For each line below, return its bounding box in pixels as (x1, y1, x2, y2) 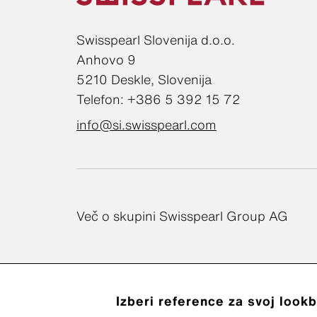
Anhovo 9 (76, 50, 136, 69)
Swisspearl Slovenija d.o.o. (76, 30, 235, 49)
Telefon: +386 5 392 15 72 (76, 90, 241, 108)
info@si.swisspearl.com (76, 115, 217, 134)
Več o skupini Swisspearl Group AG (76, 206, 288, 225)
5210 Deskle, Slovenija (76, 70, 212, 88)
